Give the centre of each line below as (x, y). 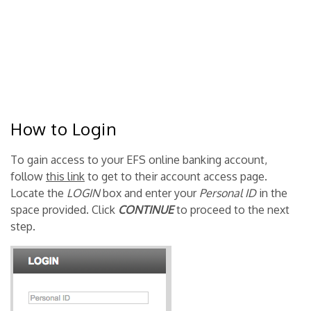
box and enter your (150, 193)
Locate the (39, 193)
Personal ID (228, 193)
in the (272, 193)
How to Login (64, 128)
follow (28, 176)
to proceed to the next (233, 209)
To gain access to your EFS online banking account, (139, 159)
